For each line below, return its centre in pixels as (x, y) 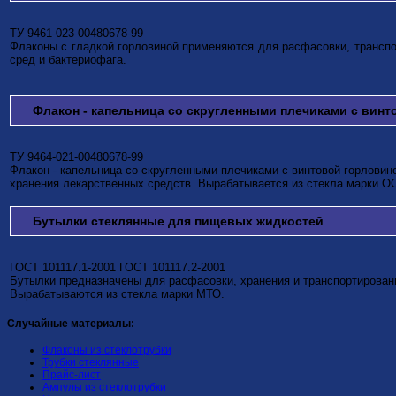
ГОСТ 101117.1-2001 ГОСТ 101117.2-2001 (118, 268)
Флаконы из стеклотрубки (107, 350)
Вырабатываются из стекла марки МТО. (117, 294)
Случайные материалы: (71, 324)
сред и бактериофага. (68, 60)
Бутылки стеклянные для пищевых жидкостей (178, 221)
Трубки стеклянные (91, 363)
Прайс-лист (72, 375)
